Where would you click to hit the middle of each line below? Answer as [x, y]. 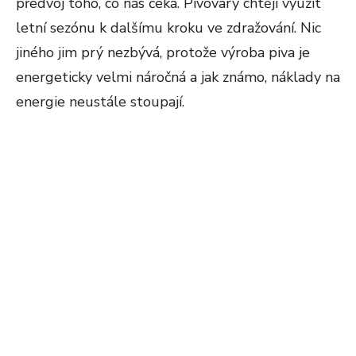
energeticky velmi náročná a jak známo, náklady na [178, 77]
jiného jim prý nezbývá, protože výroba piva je [163, 52]
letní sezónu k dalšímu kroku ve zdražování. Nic [168, 28]
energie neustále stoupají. [100, 102]
